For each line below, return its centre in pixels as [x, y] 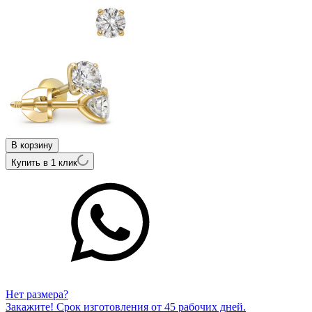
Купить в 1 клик [44, 162]
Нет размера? [37, 294]
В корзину [32, 145]
